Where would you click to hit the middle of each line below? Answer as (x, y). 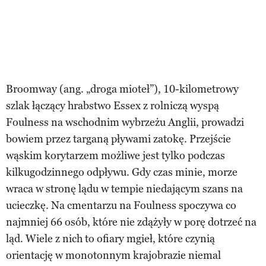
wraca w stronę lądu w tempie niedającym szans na (124, 189)
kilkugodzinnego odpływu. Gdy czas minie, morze (122, 172)
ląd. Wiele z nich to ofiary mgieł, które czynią (110, 238)
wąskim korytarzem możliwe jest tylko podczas (115, 155)
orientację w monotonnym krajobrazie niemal (113, 255)
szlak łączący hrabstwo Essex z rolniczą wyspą (113, 105)
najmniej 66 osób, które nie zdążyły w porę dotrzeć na (131, 222)
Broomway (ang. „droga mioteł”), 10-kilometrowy (122, 89)
